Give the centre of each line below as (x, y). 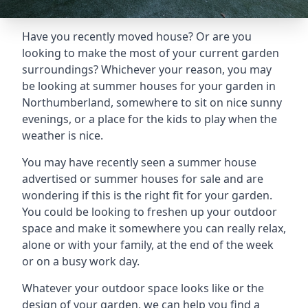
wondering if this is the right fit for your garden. (147, 195)
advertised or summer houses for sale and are (143, 179)
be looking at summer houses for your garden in (149, 86)
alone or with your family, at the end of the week (148, 245)
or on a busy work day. (81, 261)
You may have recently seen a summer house (139, 162)
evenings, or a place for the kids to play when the (150, 119)
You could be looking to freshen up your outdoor (150, 212)
